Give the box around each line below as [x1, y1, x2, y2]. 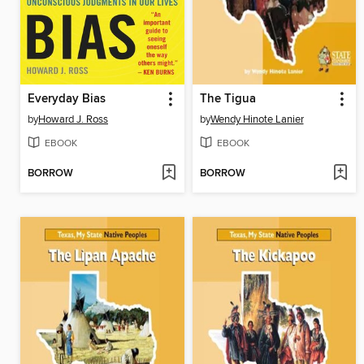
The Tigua [199, 92, 256, 107]
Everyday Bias [28, 92, 106, 107]
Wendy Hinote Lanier [210, 113, 304, 127]
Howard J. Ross [38, 113, 108, 127]
